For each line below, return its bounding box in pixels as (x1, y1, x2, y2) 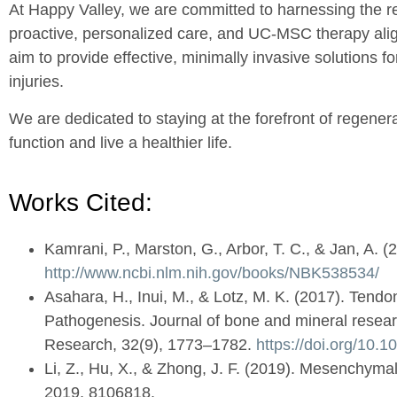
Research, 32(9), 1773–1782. (44, 336, 256, 354)
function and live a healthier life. (9, 133, 232, 152)
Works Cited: (9, 189, 153, 217)
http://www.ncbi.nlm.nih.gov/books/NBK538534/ (44, 264, 379, 283)
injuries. (9, 73, 64, 91)
